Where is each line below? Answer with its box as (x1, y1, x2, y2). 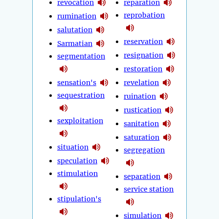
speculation (57, 156, 97, 165)
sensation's (57, 78, 96, 87)
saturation (124, 132, 160, 142)
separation (124, 172, 161, 181)
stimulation (57, 169, 98, 178)
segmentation (57, 52, 105, 61)
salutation (57, 25, 92, 34)
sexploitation (57, 116, 103, 126)
